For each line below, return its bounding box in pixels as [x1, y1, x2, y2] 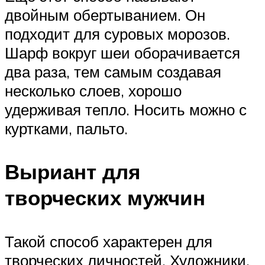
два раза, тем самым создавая [5, 62, 221, 82]
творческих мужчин [5, 185, 205, 211]
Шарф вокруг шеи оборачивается [5, 43, 240, 63]
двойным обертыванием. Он [5, 5, 205, 25]
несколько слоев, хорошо [5, 81, 182, 101]
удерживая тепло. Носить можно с [5, 100, 247, 119]
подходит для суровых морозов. [5, 24, 230, 44]
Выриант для [5, 159, 140, 185]
